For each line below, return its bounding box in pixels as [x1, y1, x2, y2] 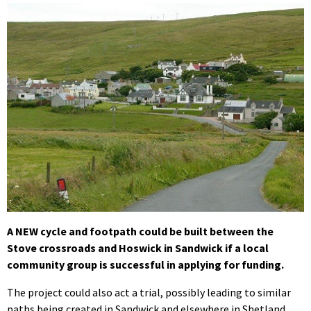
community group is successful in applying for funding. [7, 257, 284, 271]
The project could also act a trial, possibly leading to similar [7, 285, 291, 299]
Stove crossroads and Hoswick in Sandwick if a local [7, 240, 269, 255]
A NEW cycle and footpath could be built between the [7, 224, 274, 238]
